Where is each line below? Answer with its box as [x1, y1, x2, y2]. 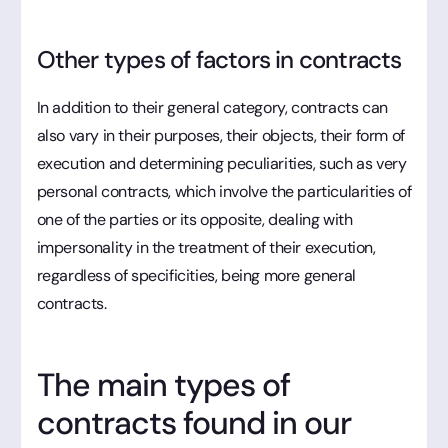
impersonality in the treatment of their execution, [36, 236, 376, 258]
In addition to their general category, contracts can [36, 96, 388, 118]
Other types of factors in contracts [36, 43, 402, 75]
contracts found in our [36, 401, 352, 444]
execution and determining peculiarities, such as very [36, 152, 407, 174]
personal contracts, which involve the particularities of [36, 180, 412, 202]
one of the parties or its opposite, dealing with [36, 208, 353, 230]
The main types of [36, 363, 291, 406]
